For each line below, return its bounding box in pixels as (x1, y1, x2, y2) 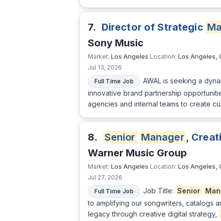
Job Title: (143, 186, 176, 195)
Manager (141, 131, 184, 144)
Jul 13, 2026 (88, 64, 122, 72)
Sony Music (88, 37, 144, 49)
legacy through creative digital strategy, (88, 210, 219, 219)
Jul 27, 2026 (88, 174, 122, 182)
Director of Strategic (101, 21, 206, 34)
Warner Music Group (88, 147, 187, 159)
